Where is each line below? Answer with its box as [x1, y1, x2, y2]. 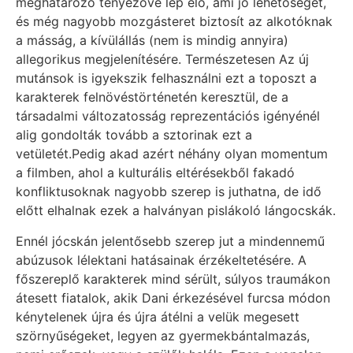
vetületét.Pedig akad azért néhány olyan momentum [16, 146, 328, 162]
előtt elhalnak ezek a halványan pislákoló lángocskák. [16, 203, 336, 219]
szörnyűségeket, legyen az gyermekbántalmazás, [16, 327, 310, 344]
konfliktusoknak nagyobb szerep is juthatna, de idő [16, 184, 321, 200]
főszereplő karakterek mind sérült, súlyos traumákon [16, 270, 330, 287]
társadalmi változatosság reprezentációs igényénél [16, 108, 320, 124]
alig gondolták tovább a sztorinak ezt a [16, 127, 252, 143]
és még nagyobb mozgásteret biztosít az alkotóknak [16, 13, 333, 30]
